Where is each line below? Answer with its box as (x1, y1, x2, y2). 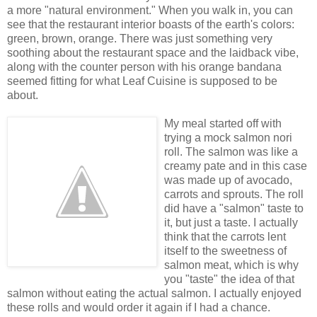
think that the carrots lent (164, 230, 286, 243)
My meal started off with (164, 117, 282, 129)
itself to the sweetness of (164, 244, 287, 257)
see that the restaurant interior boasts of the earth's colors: (7, 18, 294, 30)
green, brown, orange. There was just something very (7, 32, 272, 45)
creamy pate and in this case (164, 159, 307, 172)
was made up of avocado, (164, 173, 292, 186)
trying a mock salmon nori (164, 131, 292, 144)
